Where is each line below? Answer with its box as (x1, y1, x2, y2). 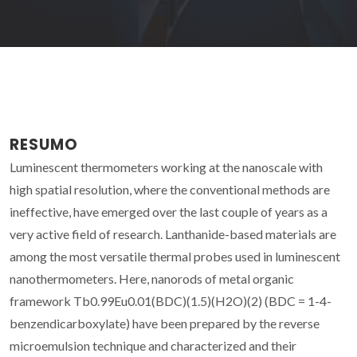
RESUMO (10, 133, 78, 155)
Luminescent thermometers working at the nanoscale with (10, 159, 323, 175)
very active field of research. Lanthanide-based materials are (10, 226, 336, 241)
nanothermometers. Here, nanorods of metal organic (10, 270, 294, 286)
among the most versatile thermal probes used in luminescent (10, 248, 340, 264)
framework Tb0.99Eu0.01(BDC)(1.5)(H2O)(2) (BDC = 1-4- (10, 292, 331, 308)
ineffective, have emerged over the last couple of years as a (10, 203, 328, 219)
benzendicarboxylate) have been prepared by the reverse (10, 315, 320, 331)
